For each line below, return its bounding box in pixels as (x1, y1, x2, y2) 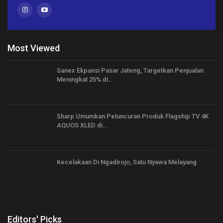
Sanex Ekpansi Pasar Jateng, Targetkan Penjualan (57, 67, 204, 75)
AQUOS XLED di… (57, 121, 107, 129)
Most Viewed (7, 42, 60, 53)
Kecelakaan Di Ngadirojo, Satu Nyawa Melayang (57, 158, 197, 166)
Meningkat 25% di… (57, 76, 112, 84)
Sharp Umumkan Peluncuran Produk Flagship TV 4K (57, 112, 209, 120)
